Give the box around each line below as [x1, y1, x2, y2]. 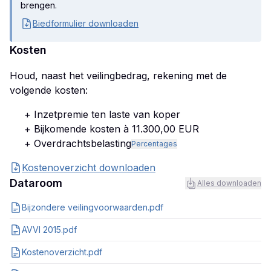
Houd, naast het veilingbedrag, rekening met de [10, 70, 227, 82]
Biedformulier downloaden [33, 18, 139, 29]
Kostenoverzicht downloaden [22, 162, 155, 174]
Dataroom [10, 177, 62, 190]
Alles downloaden [197, 178, 261, 188]
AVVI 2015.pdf [22, 224, 77, 235]
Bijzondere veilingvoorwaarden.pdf [22, 202, 163, 213]
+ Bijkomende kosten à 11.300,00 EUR [24, 123, 199, 135]
